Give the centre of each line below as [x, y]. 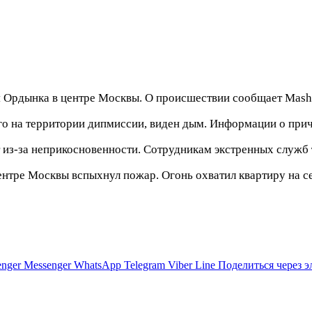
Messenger [47, 265]
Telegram [145, 265]
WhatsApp [97, 265]
